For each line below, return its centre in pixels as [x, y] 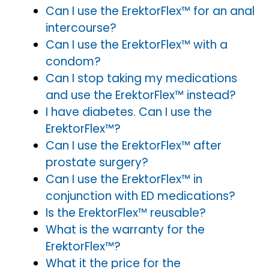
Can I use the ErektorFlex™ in [124, 179]
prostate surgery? [97, 162]
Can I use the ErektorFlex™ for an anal [150, 11]
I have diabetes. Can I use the [129, 112]
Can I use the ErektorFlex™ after [134, 146]
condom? [73, 62]
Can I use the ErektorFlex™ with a [137, 45]
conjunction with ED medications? [141, 196]
